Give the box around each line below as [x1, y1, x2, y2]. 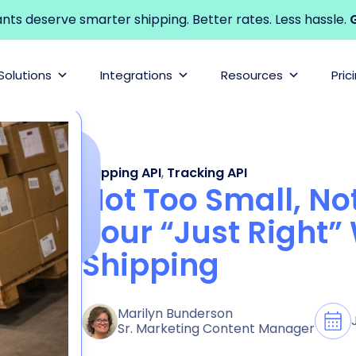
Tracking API [167, 163, 247, 182]
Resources [221, 67, 283, 83]
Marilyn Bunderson [118, 304, 233, 323]
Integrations [100, 67, 172, 83]
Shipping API [82, 163, 161, 182]
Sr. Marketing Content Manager [118, 319, 315, 339]
